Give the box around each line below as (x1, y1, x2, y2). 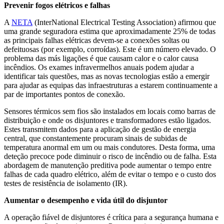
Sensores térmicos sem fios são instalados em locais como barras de (4, 106, 215, 115)
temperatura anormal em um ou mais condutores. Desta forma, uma (4, 142, 215, 151)
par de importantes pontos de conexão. (4, 89, 125, 98)
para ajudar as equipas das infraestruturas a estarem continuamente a (4, 80, 217, 89)
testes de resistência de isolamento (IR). (4, 178, 127, 187)
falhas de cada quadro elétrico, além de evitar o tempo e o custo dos (4, 169, 216, 178)
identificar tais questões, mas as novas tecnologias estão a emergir (4, 71, 209, 80)
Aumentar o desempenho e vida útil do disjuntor (4, 195, 167, 204)
